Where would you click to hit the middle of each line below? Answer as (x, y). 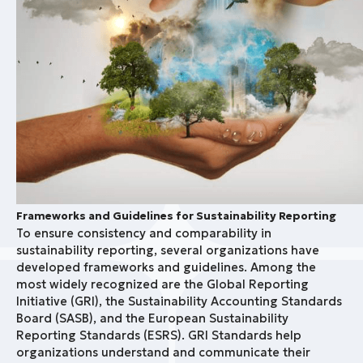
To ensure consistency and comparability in (144, 233)
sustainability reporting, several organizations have (168, 250)
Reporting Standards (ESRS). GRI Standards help (159, 335)
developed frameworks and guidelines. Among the (166, 267)
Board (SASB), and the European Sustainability (152, 318)
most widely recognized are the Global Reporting (162, 284)
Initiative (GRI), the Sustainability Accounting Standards (179, 301)
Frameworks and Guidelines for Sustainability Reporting (176, 216)
